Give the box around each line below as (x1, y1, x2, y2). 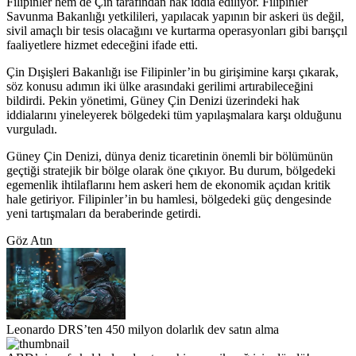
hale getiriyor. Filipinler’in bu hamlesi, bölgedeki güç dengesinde (6, 192, 331, 207)
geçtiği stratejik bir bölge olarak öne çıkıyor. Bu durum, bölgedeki (6, 164, 335, 178)
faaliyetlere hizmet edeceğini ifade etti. (6, 38, 198, 52)
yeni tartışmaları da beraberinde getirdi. (6, 207, 201, 221)
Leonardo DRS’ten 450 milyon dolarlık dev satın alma (6, 323, 279, 337)
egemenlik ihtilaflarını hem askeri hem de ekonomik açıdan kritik (6, 178, 331, 192)
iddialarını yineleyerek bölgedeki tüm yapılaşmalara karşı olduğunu (6, 108, 342, 122)
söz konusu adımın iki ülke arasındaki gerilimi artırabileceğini (6, 79, 313, 94)
